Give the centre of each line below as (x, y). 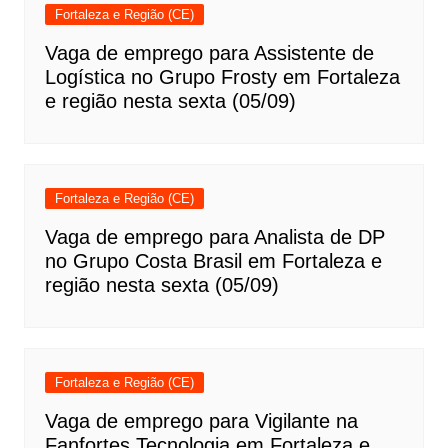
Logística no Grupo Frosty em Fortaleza (222, 76)
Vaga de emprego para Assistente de (209, 52)
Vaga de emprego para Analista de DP (214, 236)
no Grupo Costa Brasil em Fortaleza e (213, 260)
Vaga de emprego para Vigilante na (201, 420)
